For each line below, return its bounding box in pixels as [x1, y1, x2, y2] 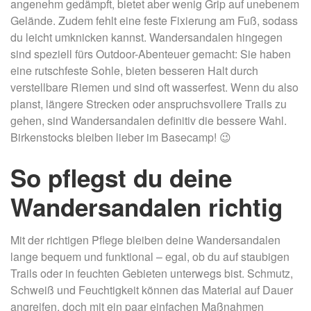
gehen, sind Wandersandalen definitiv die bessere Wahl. [10, 112, 287, 129]
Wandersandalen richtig [10, 190, 283, 225]
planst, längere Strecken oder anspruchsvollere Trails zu [10, 96, 287, 112]
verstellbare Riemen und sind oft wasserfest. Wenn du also [10, 79, 299, 96]
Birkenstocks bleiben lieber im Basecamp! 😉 [10, 129, 231, 146]
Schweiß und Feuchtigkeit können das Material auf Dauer [10, 282, 293, 299]
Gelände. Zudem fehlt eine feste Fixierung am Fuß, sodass [10, 12, 298, 29]
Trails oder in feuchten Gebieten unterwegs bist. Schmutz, [10, 265, 293, 282]
